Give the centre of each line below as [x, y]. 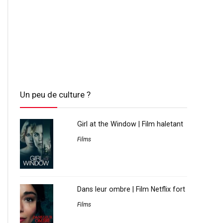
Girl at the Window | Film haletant [130, 124]
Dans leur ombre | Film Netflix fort [131, 189]
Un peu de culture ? [55, 95]
